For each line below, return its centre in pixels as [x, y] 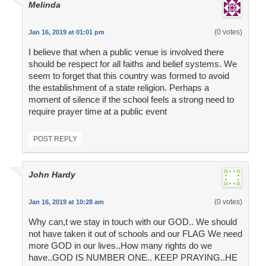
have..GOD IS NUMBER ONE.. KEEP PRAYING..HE [133, 258]
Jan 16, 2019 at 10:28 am [66, 202]
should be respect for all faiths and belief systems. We [132, 64]
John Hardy [52, 175]
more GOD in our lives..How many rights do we [120, 246]
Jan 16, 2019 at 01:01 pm [66, 32]
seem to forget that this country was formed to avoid [129, 76]
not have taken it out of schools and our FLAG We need [135, 234]
